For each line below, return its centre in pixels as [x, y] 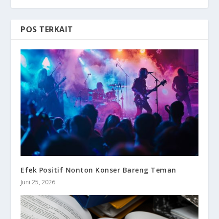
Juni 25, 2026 [38, 182]
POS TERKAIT [47, 30]
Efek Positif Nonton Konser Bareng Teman [99, 170]
